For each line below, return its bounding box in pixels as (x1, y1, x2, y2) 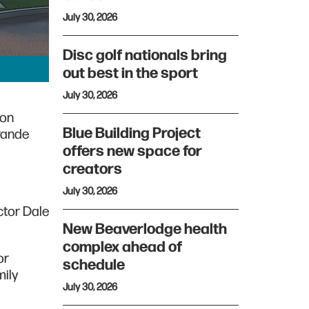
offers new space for (63, 142, 202, 161)
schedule (63, 256, 128, 275)
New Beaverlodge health (63, 220, 227, 239)
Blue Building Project (63, 124, 201, 143)
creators (63, 160, 122, 179)
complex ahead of (63, 238, 182, 257)
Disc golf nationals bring (63, 46, 227, 65)
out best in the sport (63, 64, 198, 83)
